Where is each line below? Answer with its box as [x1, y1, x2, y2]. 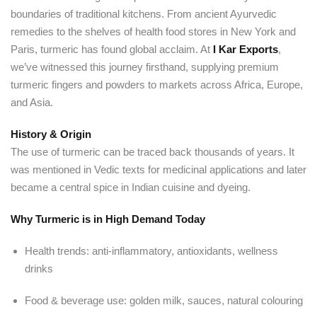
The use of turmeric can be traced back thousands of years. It [11, 146, 294, 158]
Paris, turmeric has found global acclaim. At [11, 43, 213, 55]
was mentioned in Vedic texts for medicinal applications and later [11, 163, 306, 175]
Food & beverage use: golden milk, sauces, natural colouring [25, 294, 303, 306]
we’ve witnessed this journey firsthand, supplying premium [11, 61, 279, 73]
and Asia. [11, 96, 53, 108]
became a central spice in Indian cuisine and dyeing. [11, 181, 250, 193]
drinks [25, 263, 53, 275]
